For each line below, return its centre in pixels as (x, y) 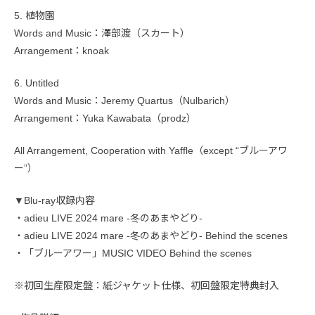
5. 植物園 (34, 16)
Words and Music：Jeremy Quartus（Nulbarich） (124, 101)
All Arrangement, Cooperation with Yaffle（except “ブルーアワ (151, 151)
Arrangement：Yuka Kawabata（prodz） (105, 118)
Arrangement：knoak (66, 51)
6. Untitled (37, 83)
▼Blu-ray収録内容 (54, 201)
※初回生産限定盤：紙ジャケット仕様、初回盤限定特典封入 (147, 286)
